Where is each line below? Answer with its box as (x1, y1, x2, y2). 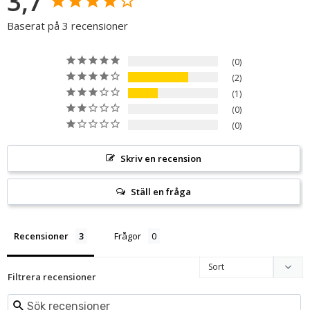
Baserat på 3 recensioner (7, 18, 128, 33)
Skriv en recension (120, 152, 201, 165)
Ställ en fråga (130, 185, 191, 198)
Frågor (114, 229, 141, 242)
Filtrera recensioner (8, 270, 96, 283)
